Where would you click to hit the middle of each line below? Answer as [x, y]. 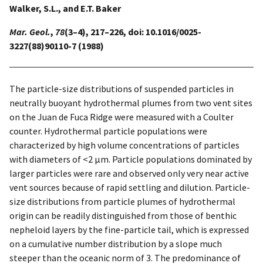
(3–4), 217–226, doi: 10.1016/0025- [133, 31]
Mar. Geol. [30, 31]
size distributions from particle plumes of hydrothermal [122, 201]
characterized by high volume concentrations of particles [124, 145]
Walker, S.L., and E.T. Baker [65, 8]
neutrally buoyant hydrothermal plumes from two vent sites [131, 102]
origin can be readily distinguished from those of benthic [123, 215]
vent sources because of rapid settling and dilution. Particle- [130, 187]
